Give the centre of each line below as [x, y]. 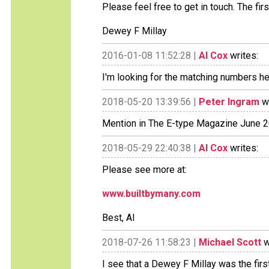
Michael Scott [230, 242]
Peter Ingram [229, 102]
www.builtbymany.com [151, 194]
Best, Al [118, 218]
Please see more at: [144, 170]
